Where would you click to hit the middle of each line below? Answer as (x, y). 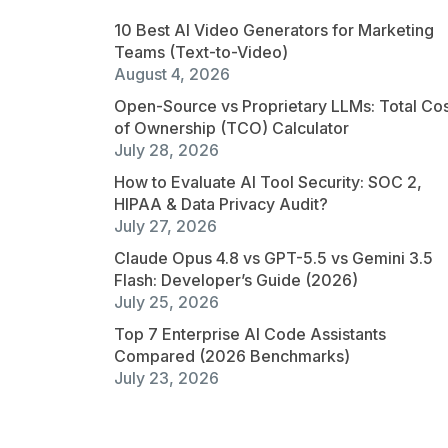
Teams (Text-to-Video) (201, 52)
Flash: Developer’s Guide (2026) (236, 280)
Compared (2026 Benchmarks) (232, 356)
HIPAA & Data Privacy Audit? (221, 204)
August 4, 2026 (172, 74)
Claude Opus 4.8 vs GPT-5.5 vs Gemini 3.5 (273, 258)
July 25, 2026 (166, 302)
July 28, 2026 (166, 150)
